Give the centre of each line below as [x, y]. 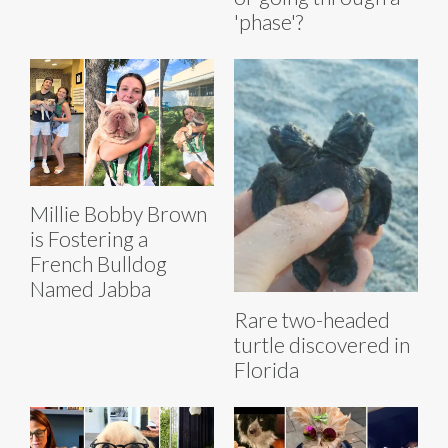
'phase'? [268, 21]
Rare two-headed [312, 320]
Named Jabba [90, 288]
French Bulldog [98, 263]
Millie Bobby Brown [118, 213]
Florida [266, 370]
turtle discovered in [322, 345]
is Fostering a [89, 238]
